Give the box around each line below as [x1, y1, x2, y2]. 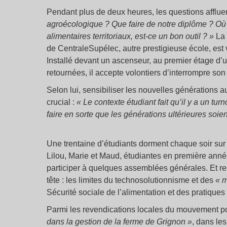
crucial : [47, 98, 77, 106]
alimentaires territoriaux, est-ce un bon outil [47, 32, 201, 41]
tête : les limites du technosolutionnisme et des [47, 176, 215, 184]
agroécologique [47, 20, 103, 28]
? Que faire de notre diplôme [105, 20, 207, 28]
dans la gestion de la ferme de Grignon [47, 217, 185, 226]
